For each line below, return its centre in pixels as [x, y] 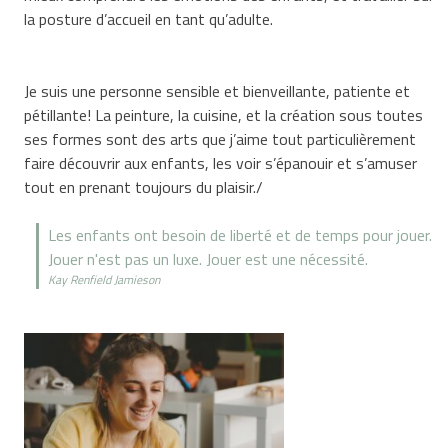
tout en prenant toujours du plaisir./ [144, 186]
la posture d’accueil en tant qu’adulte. [149, 18]
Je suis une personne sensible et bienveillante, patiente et [217, 90]
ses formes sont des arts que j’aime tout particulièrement [220, 138]
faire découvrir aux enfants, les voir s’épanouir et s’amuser [221, 162]
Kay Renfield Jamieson [103, 279]
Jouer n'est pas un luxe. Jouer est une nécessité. [207, 258]
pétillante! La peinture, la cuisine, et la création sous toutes [224, 114]
